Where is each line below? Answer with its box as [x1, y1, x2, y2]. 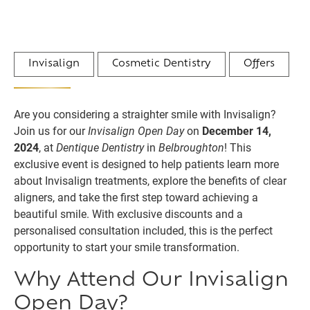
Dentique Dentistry [56, 140, 144, 154]
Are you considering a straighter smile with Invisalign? [14, 107, 276, 121]
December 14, [202, 123, 271, 138]
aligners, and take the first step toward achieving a [14, 190, 258, 204]
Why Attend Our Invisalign [14, 271, 289, 291]
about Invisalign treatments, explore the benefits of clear [14, 173, 286, 188]
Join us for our [14, 123, 88, 138]
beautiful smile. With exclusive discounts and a [14, 206, 243, 221]
